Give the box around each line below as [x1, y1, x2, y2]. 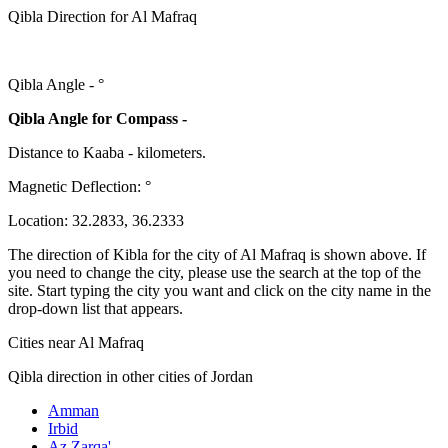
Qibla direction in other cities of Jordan [8, 367, 253, 385]
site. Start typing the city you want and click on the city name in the [8, 281, 431, 299]
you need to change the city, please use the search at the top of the [8, 263, 421, 281]
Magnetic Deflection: [8, 177, 145, 195]
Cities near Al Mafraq [8, 333, 144, 351]
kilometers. [137, 143, 206, 161]
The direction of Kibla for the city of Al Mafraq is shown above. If [8, 245, 426, 263]
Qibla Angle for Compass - [8, 109, 187, 127]
